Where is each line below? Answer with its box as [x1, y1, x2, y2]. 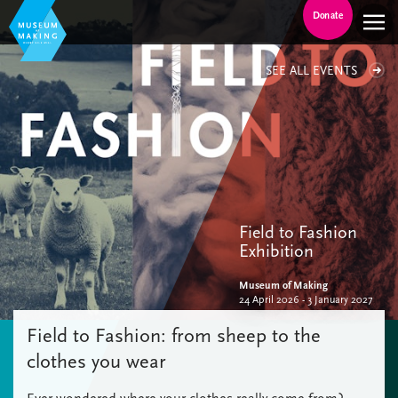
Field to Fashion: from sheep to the [27, 324, 321, 347]
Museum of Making [238, 279, 328, 291]
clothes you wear [27, 350, 166, 373]
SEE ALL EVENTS [266, 63, 357, 78]
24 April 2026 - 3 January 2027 [238, 293, 373, 306]
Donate [312, 9, 344, 21]
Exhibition [238, 241, 314, 261]
